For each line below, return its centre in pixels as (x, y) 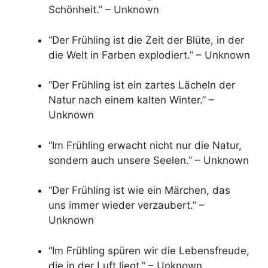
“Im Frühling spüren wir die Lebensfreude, (149, 250)
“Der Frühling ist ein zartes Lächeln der (142, 85)
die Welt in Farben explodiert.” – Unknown (149, 55)
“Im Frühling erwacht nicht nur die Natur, (145, 145)
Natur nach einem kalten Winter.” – (131, 100)
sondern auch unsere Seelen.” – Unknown (149, 160)
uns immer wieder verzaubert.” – (127, 205)
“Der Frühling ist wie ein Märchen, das (139, 191)
